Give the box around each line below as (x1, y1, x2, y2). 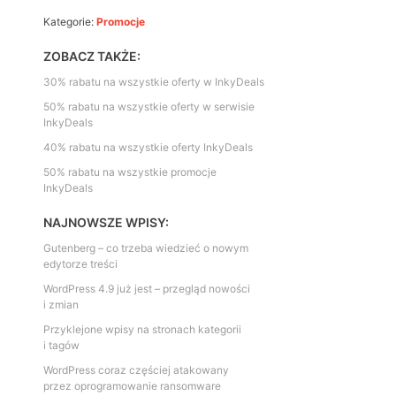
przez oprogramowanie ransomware (43, 378, 221, 392)
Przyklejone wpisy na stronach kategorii (43, 322, 241, 336)
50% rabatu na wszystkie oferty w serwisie (43, 99, 255, 113)
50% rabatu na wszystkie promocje (43, 164, 217, 179)
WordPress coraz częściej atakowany (43, 362, 229, 377)
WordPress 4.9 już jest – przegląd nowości (43, 281, 250, 295)
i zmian (43, 297, 79, 311)
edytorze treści (43, 256, 118, 270)
